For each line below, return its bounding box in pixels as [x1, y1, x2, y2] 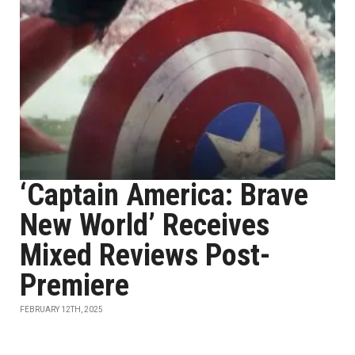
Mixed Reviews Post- [20, 238, 270, 273]
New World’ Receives [20, 208, 269, 242]
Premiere [20, 268, 129, 303]
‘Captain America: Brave [20, 177, 308, 212]
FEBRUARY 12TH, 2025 [20, 305, 103, 314]
